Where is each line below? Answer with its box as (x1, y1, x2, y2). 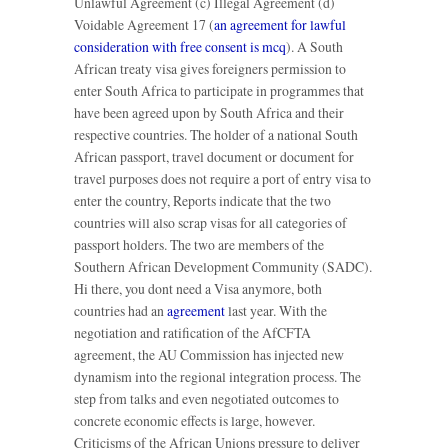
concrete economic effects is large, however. (74, 411, 315, 431)
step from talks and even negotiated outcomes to (74, 389, 339, 409)
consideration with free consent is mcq (74, 37, 286, 57)
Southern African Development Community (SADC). (74, 257, 372, 277)
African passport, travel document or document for (74, 147, 354, 167)
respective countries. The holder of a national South (74, 125, 358, 145)
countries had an (74, 301, 167, 321)
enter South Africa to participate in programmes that (74, 81, 364, 101)
